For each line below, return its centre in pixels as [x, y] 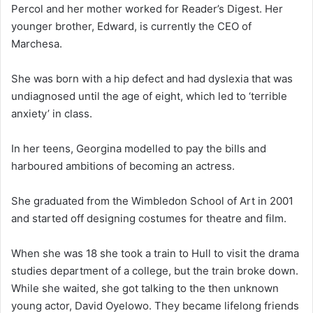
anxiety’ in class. [52, 113]
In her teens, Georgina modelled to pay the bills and [139, 148]
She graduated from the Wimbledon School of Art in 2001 [152, 201]
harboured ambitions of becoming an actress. [123, 166]
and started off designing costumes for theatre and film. [150, 218]
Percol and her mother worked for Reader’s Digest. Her [147, 8]
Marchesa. [38, 43]
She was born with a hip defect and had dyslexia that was [152, 78]
